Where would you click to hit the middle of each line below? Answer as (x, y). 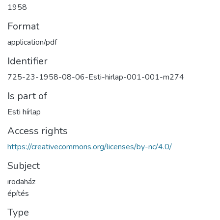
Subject (24, 166)
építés (18, 193)
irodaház (21, 182)
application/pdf (32, 42)
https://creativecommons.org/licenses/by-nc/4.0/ (90, 147)
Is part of (27, 96)
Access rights (38, 131)
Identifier (27, 61)
